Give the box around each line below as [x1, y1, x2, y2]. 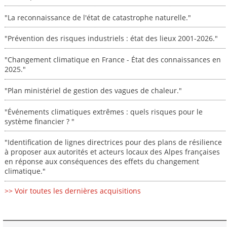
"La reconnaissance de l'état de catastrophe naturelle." [4, 12, 191, 22]
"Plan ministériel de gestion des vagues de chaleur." [4, 85, 182, 95]
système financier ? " [4, 116, 74, 126]
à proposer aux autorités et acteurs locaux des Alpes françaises [4, 147, 220, 157]
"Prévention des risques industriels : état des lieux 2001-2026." [4, 33, 218, 44]
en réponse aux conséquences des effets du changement [4, 157, 199, 167]
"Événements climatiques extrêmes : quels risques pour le [4, 106, 203, 117]
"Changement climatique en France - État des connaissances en [4, 55, 221, 65]
